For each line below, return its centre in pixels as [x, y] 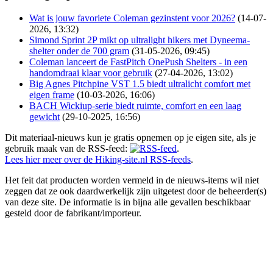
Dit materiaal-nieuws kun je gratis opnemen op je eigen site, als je [130, 138]
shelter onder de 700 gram [79, 51]
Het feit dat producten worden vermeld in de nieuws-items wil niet [132, 180]
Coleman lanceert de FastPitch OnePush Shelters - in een [138, 62]
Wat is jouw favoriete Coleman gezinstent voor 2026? [132, 18]
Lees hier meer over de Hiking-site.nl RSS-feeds [98, 160]
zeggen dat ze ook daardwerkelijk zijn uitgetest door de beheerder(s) [136, 191]
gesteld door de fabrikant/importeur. [73, 213]
